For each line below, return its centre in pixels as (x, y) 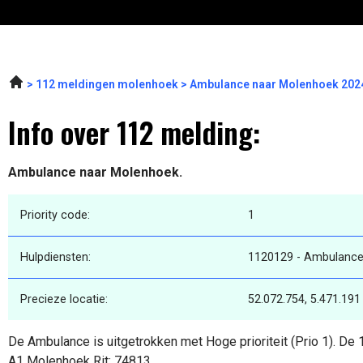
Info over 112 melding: (134, 132)
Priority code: (55, 215)
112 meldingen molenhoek (107, 85)
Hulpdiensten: (56, 257)
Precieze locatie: (64, 299)
